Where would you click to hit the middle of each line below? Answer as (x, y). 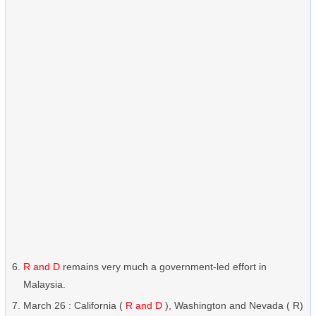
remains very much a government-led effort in (163, 267)
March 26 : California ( (74, 305)
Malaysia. (44, 284)
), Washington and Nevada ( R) (233, 305)
